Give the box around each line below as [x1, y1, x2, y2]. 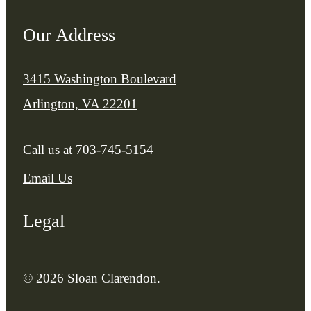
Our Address [23, 25, 115, 46]
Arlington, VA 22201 [23, 96, 137, 111]
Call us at [23, 142, 72, 157]
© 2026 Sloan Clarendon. [23, 271, 160, 286]
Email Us [23, 170, 72, 185]
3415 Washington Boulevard [23, 71, 176, 86]
